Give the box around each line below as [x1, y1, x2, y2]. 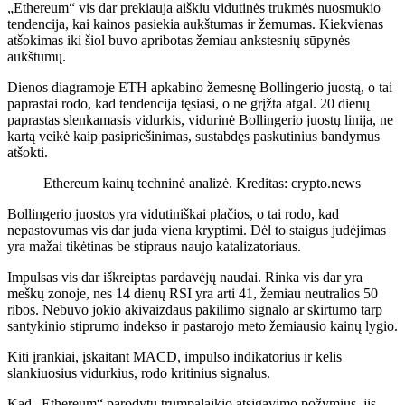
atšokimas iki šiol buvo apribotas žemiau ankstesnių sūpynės [7, 32, 350, 48]
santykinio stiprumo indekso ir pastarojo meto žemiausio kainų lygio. [7, 317, 398, 334]
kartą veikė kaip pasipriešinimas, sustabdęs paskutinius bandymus [7, 127, 380, 144]
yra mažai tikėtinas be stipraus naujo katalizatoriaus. [7, 238, 301, 254]
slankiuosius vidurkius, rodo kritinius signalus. [7, 364, 270, 381]
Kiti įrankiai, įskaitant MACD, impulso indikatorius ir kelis [7, 348, 342, 364]
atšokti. [7, 144, 48, 160]
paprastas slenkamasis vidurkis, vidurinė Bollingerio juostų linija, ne [7, 111, 393, 127]
